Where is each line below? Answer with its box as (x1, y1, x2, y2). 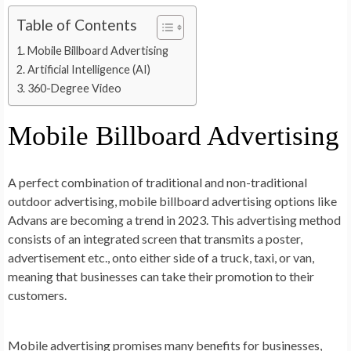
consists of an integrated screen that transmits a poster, (8, 230, 302, 246)
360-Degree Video (27, 81, 121, 95)
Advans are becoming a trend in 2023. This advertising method (8, 212, 341, 227)
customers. (8, 287, 67, 302)
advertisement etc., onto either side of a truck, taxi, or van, (8, 249, 314, 265)
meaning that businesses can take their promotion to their (8, 268, 314, 284)
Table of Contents (16, 16, 137, 34)
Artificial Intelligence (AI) (27, 62, 150, 76)
